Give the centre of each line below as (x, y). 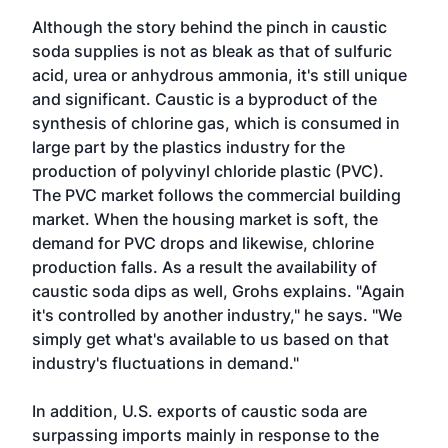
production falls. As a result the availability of (204, 267)
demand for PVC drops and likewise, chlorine (203, 243)
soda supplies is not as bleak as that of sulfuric (212, 51)
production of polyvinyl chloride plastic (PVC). (208, 171)
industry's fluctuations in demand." (165, 363)
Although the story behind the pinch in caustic (209, 27)
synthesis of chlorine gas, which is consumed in (216, 123)
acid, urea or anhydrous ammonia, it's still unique (219, 75)
